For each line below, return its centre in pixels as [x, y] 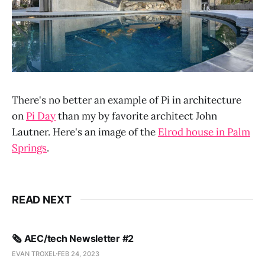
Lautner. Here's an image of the [85, 132]
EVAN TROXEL [34, 253]
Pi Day [41, 116]
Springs [29, 148]
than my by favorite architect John [136, 116]
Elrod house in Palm [204, 132]
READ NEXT [42, 199]
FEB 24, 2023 [78, 253]
